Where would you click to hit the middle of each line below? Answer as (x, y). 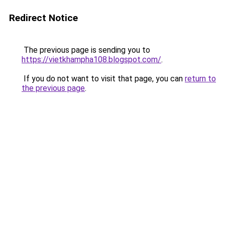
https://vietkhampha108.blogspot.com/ (91, 60)
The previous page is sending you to (86, 50)
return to (200, 79)
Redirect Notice (43, 18)
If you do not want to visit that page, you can (103, 79)
